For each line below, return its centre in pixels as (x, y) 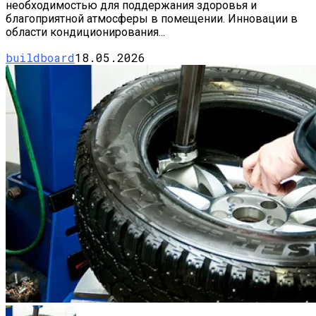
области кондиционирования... (85, 32)
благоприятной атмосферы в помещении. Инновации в (152, 19)
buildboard (40, 58)
